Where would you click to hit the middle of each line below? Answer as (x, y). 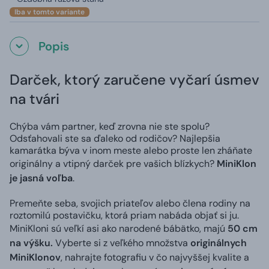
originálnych (219, 243)
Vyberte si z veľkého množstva (123, 243)
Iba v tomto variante (50, 12)
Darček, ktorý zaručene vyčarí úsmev (134, 79)
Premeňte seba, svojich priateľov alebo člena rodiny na (130, 203)
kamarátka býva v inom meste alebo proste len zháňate (131, 150)
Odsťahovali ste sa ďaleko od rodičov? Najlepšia (115, 138)
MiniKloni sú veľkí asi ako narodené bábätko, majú (119, 228)
